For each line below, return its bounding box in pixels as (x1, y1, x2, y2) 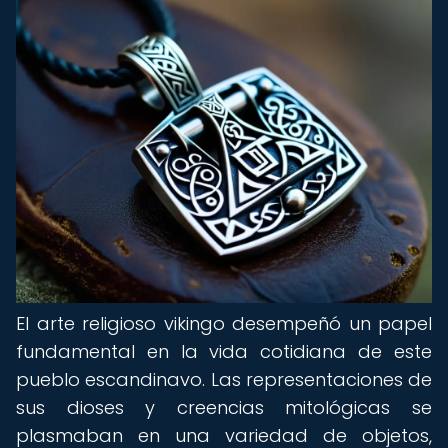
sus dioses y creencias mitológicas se (16, 395, 432, 420)
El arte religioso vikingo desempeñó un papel (16, 311, 432, 336)
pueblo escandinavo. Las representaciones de (16, 367, 432, 392)
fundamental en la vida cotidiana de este (16, 339, 432, 364)
